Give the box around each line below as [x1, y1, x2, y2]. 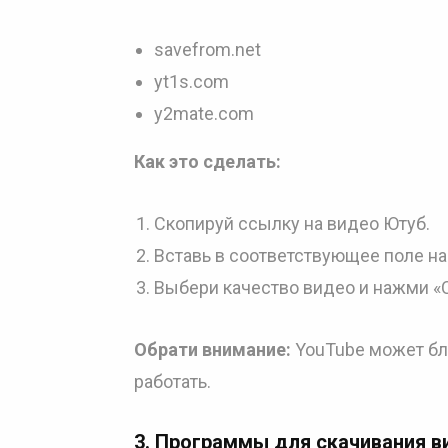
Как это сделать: [134, 151, 281, 172]
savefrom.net [154, 39, 261, 60]
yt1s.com [154, 71, 229, 92]
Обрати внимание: [134, 339, 291, 360]
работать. [134, 371, 211, 392]
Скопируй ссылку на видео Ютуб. [154, 213, 430, 234]
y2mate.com [154, 103, 254, 124]
